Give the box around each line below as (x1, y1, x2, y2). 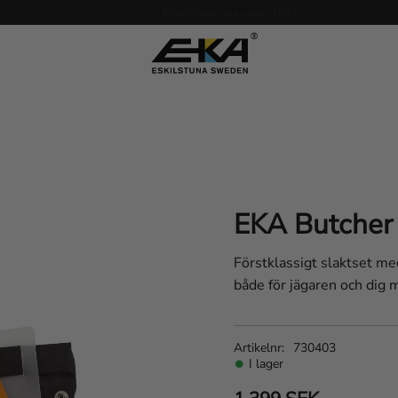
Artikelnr (233, 338, 282, 356)
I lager (248, 354, 283, 372)
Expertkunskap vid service (168, 5, 291, 20)
